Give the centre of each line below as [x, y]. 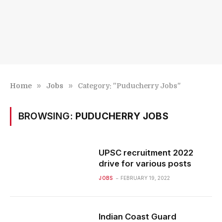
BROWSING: [47, 116]
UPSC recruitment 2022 [146, 153]
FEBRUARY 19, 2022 [145, 178]
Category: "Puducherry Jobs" [129, 86]
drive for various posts [145, 164]
